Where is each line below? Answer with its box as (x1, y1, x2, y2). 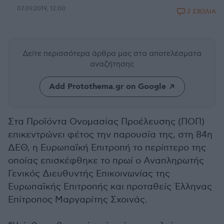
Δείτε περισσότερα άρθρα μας (22, 49, 133, 58)
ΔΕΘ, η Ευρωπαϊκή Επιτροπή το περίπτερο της (8, 142, 206, 153)
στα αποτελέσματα (133, 49, 201, 58)
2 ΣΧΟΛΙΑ (187, 8, 216, 15)
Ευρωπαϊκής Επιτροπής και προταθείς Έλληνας (8, 181, 212, 192)
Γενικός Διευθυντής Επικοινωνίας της (8, 168, 170, 179)
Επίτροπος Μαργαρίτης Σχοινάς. (8, 194, 147, 205)
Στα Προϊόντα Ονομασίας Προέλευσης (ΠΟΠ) (8, 116, 204, 127)
